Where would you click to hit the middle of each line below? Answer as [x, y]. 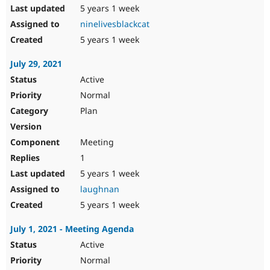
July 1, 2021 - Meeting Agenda [72, 229]
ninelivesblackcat [115, 24]
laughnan [100, 189]
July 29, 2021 [36, 64]
